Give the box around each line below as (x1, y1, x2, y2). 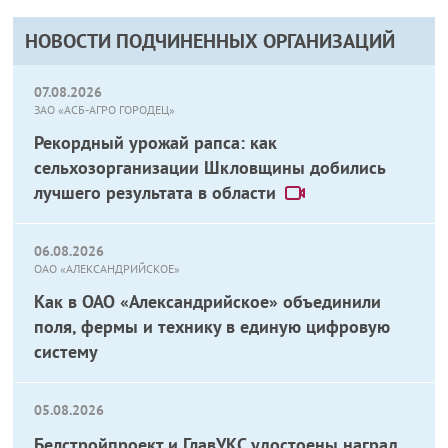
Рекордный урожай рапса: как (34, 131, 278, 154)
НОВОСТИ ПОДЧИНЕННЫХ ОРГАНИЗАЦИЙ (25, 28, 396, 54)
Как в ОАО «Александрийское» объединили (34, 290, 382, 313)
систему (34, 340, 99, 363)
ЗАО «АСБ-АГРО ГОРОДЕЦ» (34, 102, 176, 117)
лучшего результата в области (34, 181, 277, 204)
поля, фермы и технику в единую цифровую (34, 315, 391, 338)
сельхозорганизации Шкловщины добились (34, 156, 386, 179)
